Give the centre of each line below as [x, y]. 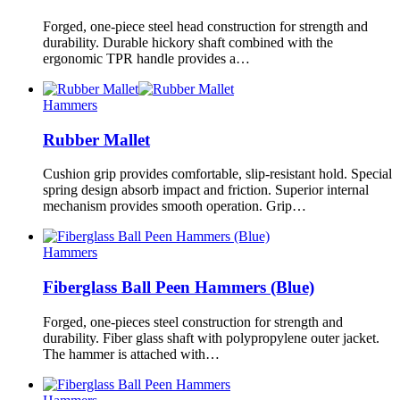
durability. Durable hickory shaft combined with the [188, 42]
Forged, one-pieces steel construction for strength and [193, 321]
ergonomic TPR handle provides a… [146, 58]
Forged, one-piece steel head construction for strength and [205, 26]
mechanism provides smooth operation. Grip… [175, 206]
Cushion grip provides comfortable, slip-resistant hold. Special [217, 174]
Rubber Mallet [96, 139]
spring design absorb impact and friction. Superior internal [206, 190]
